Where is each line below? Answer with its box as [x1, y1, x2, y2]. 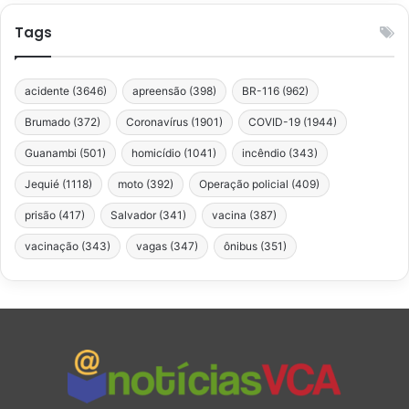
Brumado [25, 114, 70, 129]
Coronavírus [126, 114, 188, 129]
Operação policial [199, 176, 288, 191]
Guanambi [25, 145, 77, 160]
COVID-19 [248, 114, 300, 129]
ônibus [224, 238, 257, 253]
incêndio [242, 145, 286, 160]
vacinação [25, 238, 79, 253]
